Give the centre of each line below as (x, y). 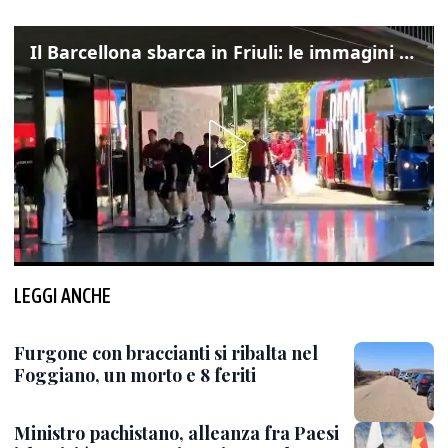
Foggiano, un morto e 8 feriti (135, 375)
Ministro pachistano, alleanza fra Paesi (176, 433)
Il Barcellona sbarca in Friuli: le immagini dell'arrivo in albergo (406, 52)
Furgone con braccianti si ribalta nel (166, 353)
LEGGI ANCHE (62, 295)
